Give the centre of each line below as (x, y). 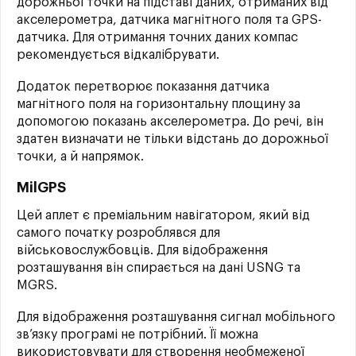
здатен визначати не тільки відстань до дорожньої (172, 139)
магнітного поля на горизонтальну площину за (159, 104)
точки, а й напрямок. (80, 157)
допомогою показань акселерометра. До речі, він (170, 122)
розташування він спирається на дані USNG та (159, 268)
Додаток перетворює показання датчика (143, 87)
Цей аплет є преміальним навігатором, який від (163, 215)
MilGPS (41, 188)
